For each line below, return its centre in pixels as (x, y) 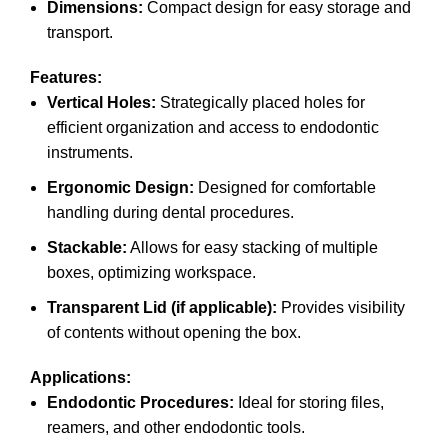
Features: (66, 77)
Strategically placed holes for (260, 102)
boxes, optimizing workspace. (151, 272)
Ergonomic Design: (120, 187)
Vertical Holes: (101, 102)
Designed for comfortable (285, 187)
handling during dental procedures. (170, 212)
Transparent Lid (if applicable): (162, 307)
